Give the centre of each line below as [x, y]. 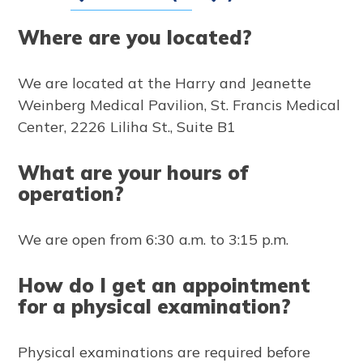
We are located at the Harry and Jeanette [165, 83]
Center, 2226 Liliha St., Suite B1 [127, 126]
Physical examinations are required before [164, 352]
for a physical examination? [155, 306]
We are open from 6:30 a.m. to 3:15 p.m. [154, 239]
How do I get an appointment [164, 285]
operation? [71, 193]
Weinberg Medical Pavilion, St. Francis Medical [179, 105]
